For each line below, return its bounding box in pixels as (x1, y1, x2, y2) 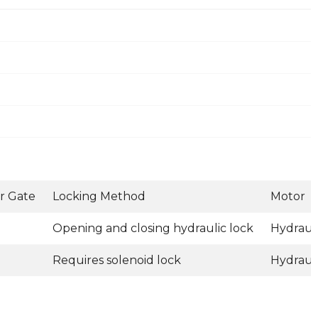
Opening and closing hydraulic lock (53, 221, 253, 236)
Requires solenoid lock (53, 253, 181, 268)
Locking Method (53, 190, 146, 204)
